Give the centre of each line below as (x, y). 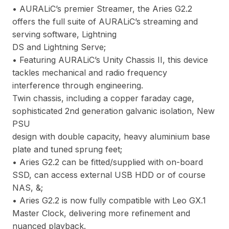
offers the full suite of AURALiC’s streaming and (105, 21)
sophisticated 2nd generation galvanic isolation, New (113, 111)
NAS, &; (28, 187)
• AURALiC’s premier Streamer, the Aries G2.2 (102, 8)
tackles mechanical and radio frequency (90, 72)
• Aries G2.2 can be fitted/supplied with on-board (108, 162)
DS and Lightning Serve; (59, 47)
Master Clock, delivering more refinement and (101, 213)
